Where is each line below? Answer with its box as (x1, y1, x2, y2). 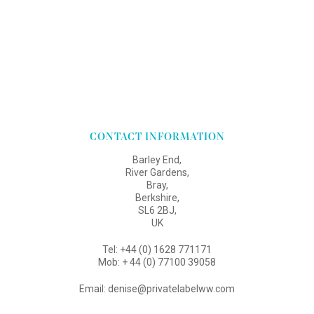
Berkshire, (135, 191, 179, 203)
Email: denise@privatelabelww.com (79, 282, 235, 294)
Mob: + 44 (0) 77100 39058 (98, 256, 216, 268)
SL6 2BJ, (137, 204, 177, 216)
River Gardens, (125, 166, 189, 178)
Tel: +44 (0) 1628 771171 (102, 243, 212, 255)
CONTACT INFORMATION (89, 129, 225, 144)
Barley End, (132, 153, 182, 165)
